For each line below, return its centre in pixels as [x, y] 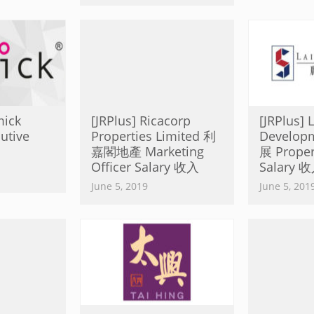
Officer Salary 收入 [145, 167]
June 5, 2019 [120, 186]
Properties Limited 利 [153, 136]
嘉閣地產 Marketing [148, 151]
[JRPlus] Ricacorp [141, 121]
